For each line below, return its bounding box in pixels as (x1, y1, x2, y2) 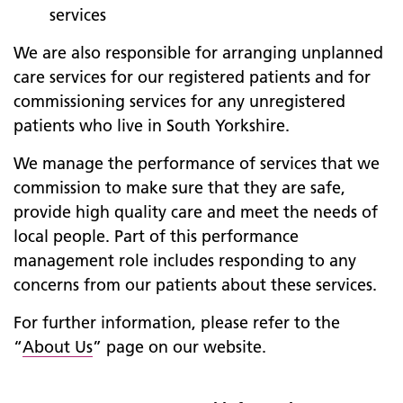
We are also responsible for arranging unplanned (13, 42, 383, 63)
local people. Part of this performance (13, 226, 299, 246)
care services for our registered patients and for (13, 67, 371, 87)
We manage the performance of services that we (13, 153, 380, 174)
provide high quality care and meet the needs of (13, 201, 378, 222)
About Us (22, 336, 93, 357)
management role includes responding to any (13, 250, 356, 271)
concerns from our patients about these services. (13, 274, 377, 295)
